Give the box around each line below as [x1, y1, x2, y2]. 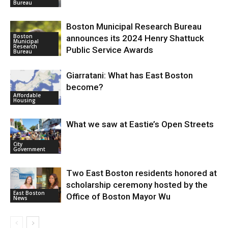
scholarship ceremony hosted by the [66, 180, 208, 190]
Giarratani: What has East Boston [66, 70, 193, 80]
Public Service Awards [66, 45, 153, 55]
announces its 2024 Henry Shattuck [66, 33, 204, 43]
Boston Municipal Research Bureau [66, 21, 202, 32]
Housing [13, 96, 36, 104]
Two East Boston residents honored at [66, 168, 217, 178]
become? [66, 82, 103, 92]
